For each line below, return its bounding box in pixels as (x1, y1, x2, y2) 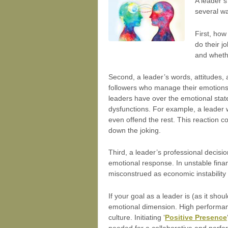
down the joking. (108, 126, 161, 134)
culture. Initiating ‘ (108, 213, 165, 221)
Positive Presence (165, 213, 227, 221)
